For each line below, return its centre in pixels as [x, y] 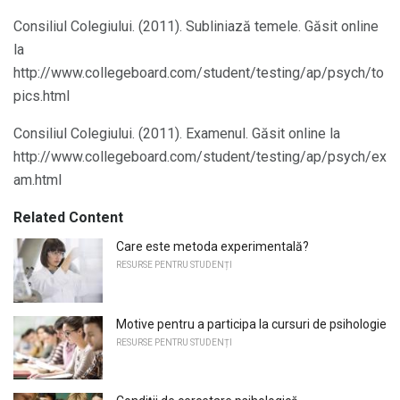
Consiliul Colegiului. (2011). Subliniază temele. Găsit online [196, 26]
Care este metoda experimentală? [212, 246]
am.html [37, 179]
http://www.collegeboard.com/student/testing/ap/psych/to [199, 72]
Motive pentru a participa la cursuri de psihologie [251, 324]
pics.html [42, 96]
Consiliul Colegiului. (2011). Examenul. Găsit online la [177, 133]
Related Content [68, 217]
